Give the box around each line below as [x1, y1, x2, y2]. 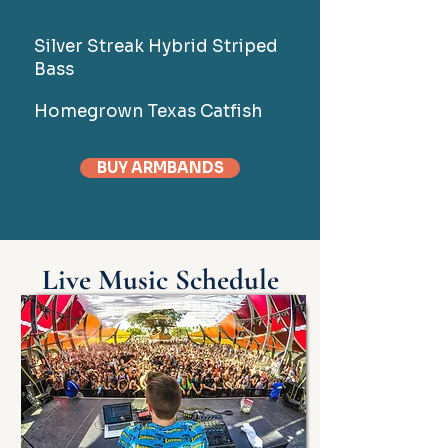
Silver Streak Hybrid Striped [33, 36, 278, 57]
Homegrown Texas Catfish [33, 101, 262, 122]
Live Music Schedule [41, 262, 279, 297]
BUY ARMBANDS [96, 159, 224, 177]
